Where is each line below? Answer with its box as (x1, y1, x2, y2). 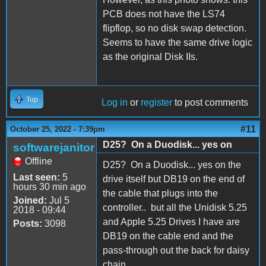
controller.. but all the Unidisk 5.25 (103, 202, 247, 213)
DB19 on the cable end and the (103, 231, 233, 242)
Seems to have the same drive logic (103, 37, 252, 48)
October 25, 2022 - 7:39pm (10, 125, 105, 134)
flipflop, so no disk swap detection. (103, 23, 246, 34)
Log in (102, 97, 128, 108)
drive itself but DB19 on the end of (103, 174, 245, 185)
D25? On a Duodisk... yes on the (103, 160, 241, 170)
